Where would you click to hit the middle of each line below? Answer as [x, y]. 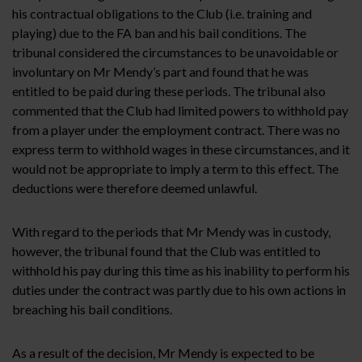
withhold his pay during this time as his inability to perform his [181, 270]
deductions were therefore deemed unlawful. [135, 187]
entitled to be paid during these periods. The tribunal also [169, 90]
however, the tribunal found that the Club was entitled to [166, 250]
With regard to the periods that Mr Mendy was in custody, [171, 231]
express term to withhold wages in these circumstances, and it [181, 149]
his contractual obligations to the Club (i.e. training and [162, 13]
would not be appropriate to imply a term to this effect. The [175, 168]
